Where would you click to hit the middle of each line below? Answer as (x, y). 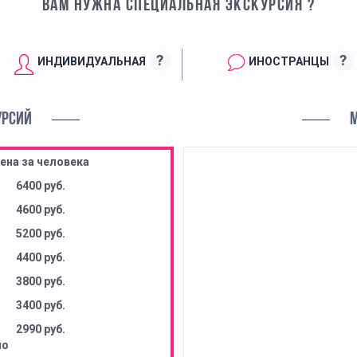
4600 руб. (40, 210)
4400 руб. (40, 258)
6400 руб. (40, 186)
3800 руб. (40, 282)
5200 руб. (40, 234)
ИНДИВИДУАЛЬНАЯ (91, 61)
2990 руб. (40, 330)
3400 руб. (40, 306)
